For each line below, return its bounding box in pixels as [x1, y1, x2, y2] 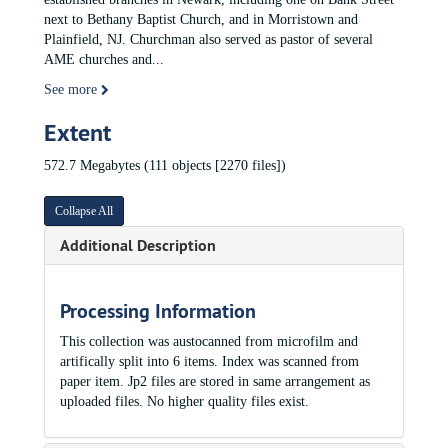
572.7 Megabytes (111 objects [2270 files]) [44, 158, 286, 173]
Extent [44, 117, 111, 148]
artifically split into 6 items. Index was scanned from [60, 354, 359, 369]
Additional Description [60, 235, 216, 256]
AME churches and [44, 52, 152, 67]
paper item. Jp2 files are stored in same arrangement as [60, 374, 370, 389]
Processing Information [60, 298, 256, 324]
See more [44, 82, 101, 97]
